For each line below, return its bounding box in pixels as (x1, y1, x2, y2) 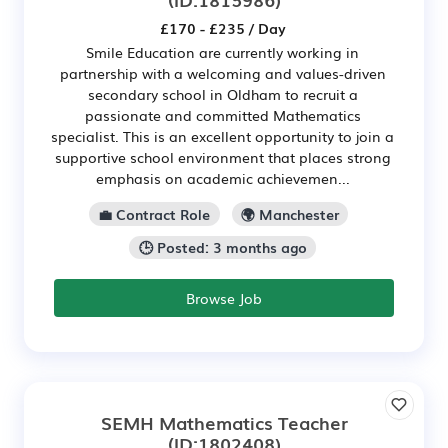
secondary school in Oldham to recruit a (87, 83, 358, 104)
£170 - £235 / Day (159, 17, 286, 38)
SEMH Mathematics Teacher (100, 409, 348, 436)
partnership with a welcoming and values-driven (59, 62, 386, 83)
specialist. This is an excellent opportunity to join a (51, 125, 394, 146)
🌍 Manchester (240, 203, 339, 224)
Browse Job (186, 288, 262, 309)
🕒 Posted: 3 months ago (138, 237, 307, 258)
